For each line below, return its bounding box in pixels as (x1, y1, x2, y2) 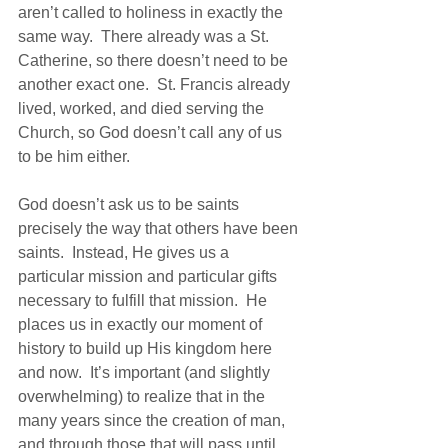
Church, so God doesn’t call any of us (18, 123, 286, 141)
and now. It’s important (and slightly (18, 363, 274, 381)
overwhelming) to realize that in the (18, 387, 269, 405)
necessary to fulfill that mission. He (18, 291, 271, 309)
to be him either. (18, 147, 130, 165)
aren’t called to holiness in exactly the (18, 3, 287, 21)
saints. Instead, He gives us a (18, 243, 233, 261)
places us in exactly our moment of (18, 315, 266, 333)
